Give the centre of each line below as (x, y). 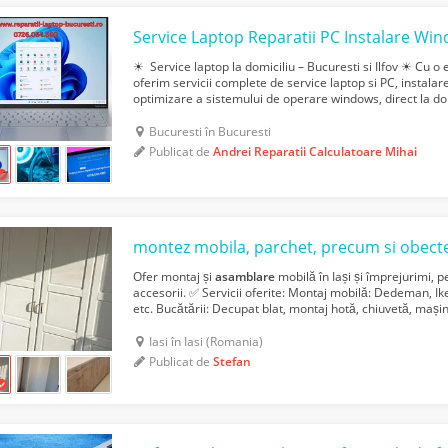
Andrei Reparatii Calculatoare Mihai (315, 152)
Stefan (232, 362)
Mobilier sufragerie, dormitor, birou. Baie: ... (255, 325)
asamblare (245, 277)
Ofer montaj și (174, 277)
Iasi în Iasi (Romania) (206, 342)
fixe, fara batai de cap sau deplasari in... (243, 115)
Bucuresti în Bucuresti (210, 132)
